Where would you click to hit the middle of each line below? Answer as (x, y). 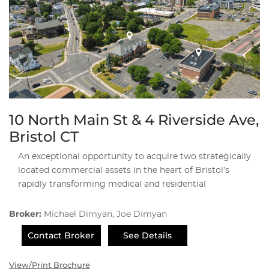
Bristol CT (44, 136)
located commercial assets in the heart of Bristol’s (124, 170)
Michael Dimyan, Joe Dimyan (105, 213)
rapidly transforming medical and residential (112, 184)
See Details (148, 235)
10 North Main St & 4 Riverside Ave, (134, 119)
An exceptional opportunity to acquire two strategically (134, 156)
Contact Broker (61, 235)
